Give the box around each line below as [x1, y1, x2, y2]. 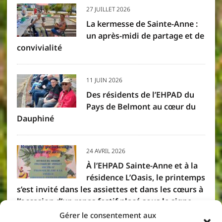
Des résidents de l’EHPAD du [86, 89, 194, 100]
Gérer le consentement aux [59, 210, 156, 220]
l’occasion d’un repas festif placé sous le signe [16, 195, 192, 207]
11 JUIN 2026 [86, 75, 122, 84]
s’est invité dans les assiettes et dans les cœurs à [16, 183, 203, 195]
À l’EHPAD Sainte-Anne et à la [86, 160, 198, 171]
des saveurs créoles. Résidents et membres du [16, 207, 193, 219]
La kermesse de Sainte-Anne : [86, 18, 198, 29]
